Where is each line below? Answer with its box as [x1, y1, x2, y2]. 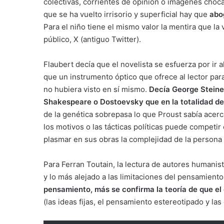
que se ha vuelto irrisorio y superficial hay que [43, 9, 209, 19]
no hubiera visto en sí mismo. [43, 84, 149, 94]
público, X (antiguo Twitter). [43, 34, 141, 44]
